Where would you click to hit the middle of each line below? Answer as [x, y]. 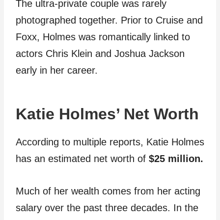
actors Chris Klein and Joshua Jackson [100, 54]
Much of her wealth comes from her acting [108, 191]
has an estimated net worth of [82, 159]
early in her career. [57, 70]
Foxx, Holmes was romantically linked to [103, 37]
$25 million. [176, 159]
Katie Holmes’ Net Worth [107, 114]
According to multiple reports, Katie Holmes [110, 142]
